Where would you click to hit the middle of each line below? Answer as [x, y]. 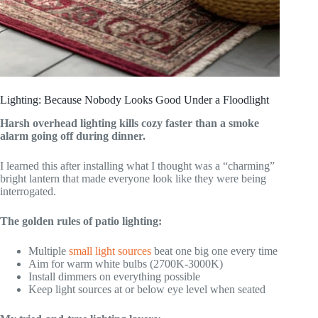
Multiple [49, 251]
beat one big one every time [214, 251]
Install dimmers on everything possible [114, 276]
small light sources [110, 251]
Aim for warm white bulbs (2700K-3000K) [126, 264]
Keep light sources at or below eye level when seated [147, 289]
